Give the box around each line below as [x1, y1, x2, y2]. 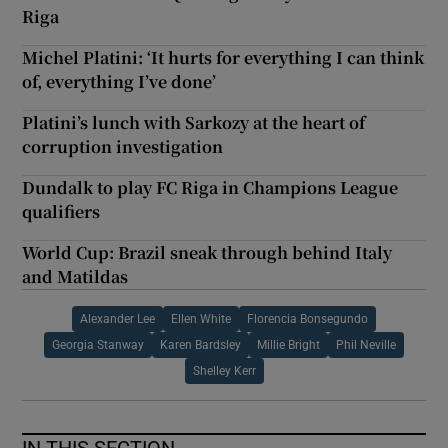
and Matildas [22, 264, 129, 288]
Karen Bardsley [160, 338, 241, 351]
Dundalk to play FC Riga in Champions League [22, 175, 399, 199]
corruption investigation [22, 134, 224, 158]
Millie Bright [257, 338, 320, 351]
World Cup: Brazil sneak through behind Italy [22, 240, 393, 264]
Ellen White [171, 312, 231, 325]
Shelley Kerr [192, 364, 256, 377]
